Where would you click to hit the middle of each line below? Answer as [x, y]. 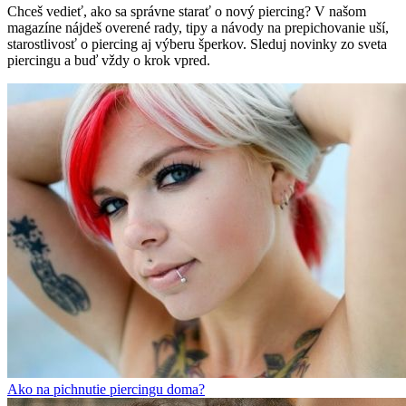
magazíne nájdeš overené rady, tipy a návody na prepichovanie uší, [198, 28]
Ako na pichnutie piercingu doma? [106, 390]
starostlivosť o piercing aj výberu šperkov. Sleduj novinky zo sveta [197, 44]
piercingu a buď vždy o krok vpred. [109, 61]
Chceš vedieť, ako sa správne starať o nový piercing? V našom [187, 12]
